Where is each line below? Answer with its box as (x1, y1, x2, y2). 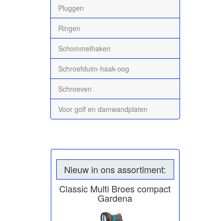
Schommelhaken (58, 43, 110, 53)
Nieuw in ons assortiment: (64, 162, 166, 176)
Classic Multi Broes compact (59, 182, 171, 195)
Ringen (58, 23, 80, 33)
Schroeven (58, 83, 92, 94)
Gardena (98, 191, 133, 204)
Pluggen (58, 2, 84, 13)
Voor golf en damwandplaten (58, 104, 147, 114)
